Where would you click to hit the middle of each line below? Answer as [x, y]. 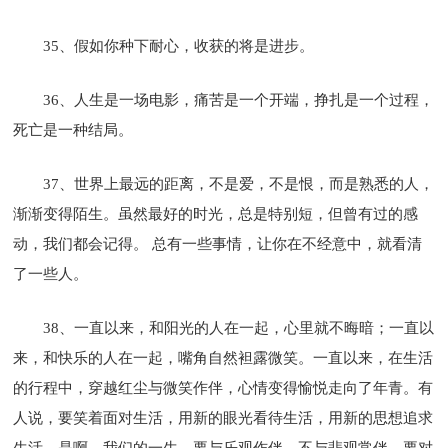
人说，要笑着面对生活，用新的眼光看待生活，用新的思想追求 [223, 417]
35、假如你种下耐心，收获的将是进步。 [179, 45]
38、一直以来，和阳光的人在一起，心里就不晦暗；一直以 [239, 327]
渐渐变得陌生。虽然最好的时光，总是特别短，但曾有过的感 [216, 213]
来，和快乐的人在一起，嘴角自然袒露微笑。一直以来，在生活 [223, 357]
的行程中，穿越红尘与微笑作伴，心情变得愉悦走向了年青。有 [223, 387]
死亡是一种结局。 [73, 129]
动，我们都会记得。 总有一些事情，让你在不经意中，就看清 [218, 243]
